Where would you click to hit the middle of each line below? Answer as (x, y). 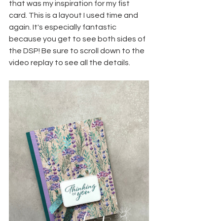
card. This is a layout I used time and (74, 16)
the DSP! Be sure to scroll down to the (77, 51)
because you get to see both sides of (78, 39)
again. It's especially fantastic (63, 27)
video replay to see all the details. (70, 63)
